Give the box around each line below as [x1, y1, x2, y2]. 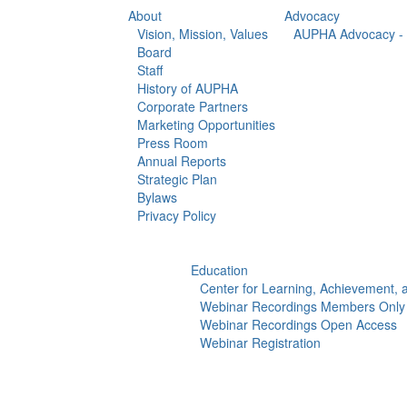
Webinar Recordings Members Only [200, 297, 405, 315]
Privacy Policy [136, 206, 216, 224]
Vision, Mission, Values [136, 25, 268, 43]
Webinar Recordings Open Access [200, 315, 397, 333]
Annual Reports [136, 152, 226, 170]
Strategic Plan [136, 170, 217, 188]
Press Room [136, 134, 208, 152]
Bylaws [136, 188, 177, 206]
